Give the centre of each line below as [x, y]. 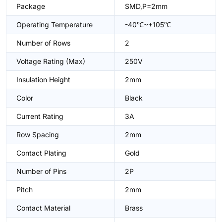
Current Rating [40, 116]
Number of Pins [41, 171]
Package [31, 6]
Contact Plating [41, 153]
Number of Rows [43, 43]
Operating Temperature [55, 25]
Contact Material [43, 208]
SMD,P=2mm [146, 6]
